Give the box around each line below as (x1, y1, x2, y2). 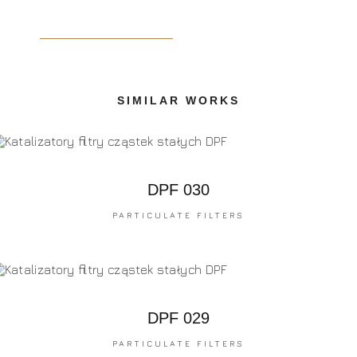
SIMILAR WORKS (117, 94, 240, 108)
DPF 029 (147, 309, 210, 328)
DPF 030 (147, 181, 210, 199)
